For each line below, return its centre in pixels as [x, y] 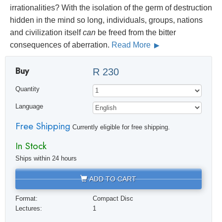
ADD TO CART [112, 179]
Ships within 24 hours [46, 158]
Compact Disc [113, 198]
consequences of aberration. [61, 45]
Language [29, 107]
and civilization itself [46, 33]
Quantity [27, 89]
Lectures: [28, 208]
